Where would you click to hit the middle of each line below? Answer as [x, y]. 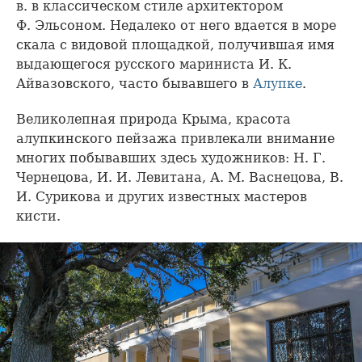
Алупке [278, 83]
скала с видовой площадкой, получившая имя [175, 44]
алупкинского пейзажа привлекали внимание [175, 138]
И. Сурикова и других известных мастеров [162, 196]
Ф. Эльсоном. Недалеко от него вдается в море [176, 25]
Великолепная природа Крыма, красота [154, 119]
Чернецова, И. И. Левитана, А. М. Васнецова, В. [180, 177]
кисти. [38, 216]
